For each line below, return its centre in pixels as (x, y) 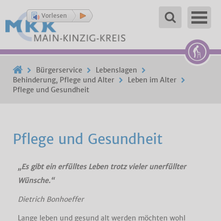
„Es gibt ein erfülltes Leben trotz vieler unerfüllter (102, 167)
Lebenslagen (117, 70)
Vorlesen (54, 16)
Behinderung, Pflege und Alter (64, 80)
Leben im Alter (152, 80)
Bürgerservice (59, 70)
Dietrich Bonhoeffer (51, 199)
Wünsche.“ (36, 181)
